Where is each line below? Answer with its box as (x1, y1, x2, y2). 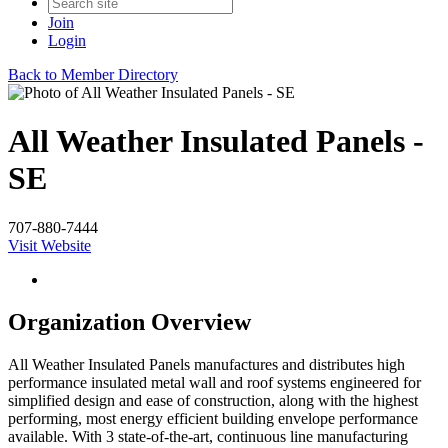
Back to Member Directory (8, 66, 178, 83)
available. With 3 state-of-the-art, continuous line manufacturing (8, 427, 408, 445)
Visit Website (8, 236, 91, 254)
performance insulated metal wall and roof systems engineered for (8, 373, 421, 391)
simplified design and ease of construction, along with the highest (8, 391, 418, 409)
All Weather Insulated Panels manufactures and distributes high (8, 355, 405, 373)
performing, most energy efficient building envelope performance (8, 409, 418, 427)
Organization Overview (8, 308, 251, 335)
